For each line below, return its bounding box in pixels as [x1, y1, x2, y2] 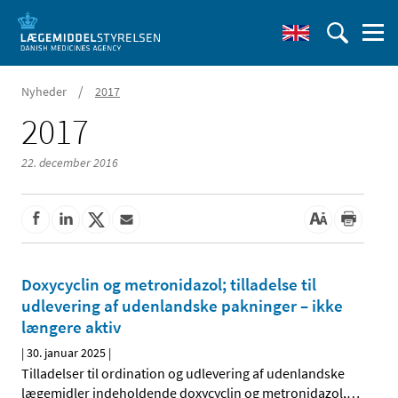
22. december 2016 [21, 155, 118, 171]
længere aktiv [21, 316, 121, 338]
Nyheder [21, 84, 67, 99]
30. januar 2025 [27, 345, 106, 362]
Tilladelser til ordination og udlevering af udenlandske [21, 364, 345, 383]
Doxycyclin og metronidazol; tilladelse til [21, 274, 316, 296]
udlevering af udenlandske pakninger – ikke [21, 295, 343, 317]
